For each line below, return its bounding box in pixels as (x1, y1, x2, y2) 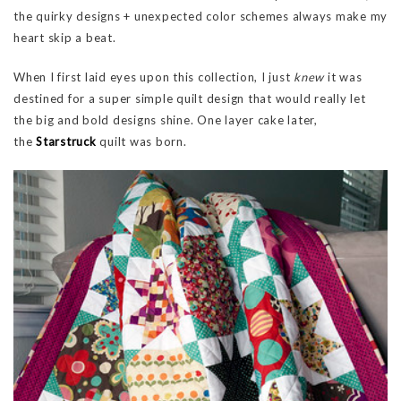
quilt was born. (96, 134, 187, 149)
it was (324, 70, 363, 85)
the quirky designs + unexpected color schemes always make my (13, 9, 388, 24)
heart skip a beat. (13, 30, 116, 46)
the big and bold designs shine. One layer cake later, (13, 113, 318, 128)
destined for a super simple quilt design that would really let (13, 91, 366, 107)
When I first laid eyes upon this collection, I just (13, 70, 294, 85)
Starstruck (36, 134, 97, 149)
